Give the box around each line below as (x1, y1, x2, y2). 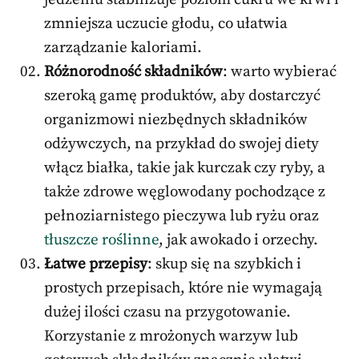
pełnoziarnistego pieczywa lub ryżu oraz (44, 206, 319, 225)
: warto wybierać (223, 62, 337, 81)
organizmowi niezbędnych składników (44, 110, 308, 129)
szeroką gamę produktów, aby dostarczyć (44, 86, 321, 105)
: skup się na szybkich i (147, 254, 301, 273)
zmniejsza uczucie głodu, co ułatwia (44, 14, 288, 33)
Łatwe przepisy (44, 254, 147, 273)
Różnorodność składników (44, 62, 223, 81)
